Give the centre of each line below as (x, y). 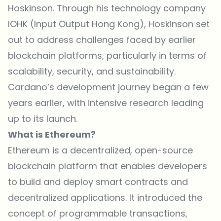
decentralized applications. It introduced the (105, 197)
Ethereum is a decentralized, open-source (100, 150)
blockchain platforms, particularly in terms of (107, 55)
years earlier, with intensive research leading (106, 103)
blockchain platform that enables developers (108, 166)
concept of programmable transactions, (98, 213)
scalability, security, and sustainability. (92, 71)
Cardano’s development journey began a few (108, 87)
